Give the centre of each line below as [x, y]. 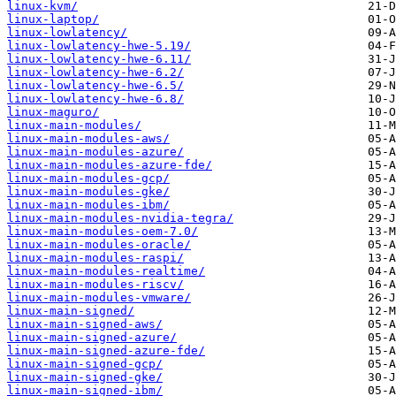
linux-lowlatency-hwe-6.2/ [95, 72]
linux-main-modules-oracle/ [99, 245]
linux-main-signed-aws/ [85, 324]
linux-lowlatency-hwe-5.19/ [99, 46]
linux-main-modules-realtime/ [106, 271]
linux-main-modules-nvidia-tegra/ [120, 218]
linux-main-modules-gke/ [88, 192]
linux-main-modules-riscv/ [95, 285]
